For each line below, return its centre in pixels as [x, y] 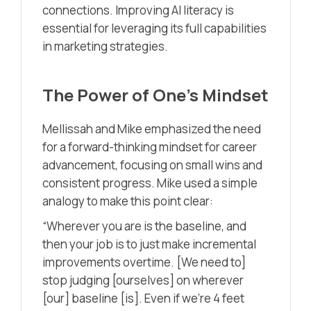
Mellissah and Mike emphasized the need [152, 128]
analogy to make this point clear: [128, 201]
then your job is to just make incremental [149, 244]
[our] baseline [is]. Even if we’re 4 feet [143, 298]
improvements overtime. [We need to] [144, 262]
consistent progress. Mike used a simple [150, 183]
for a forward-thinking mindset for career [150, 146]
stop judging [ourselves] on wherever [143, 280]
